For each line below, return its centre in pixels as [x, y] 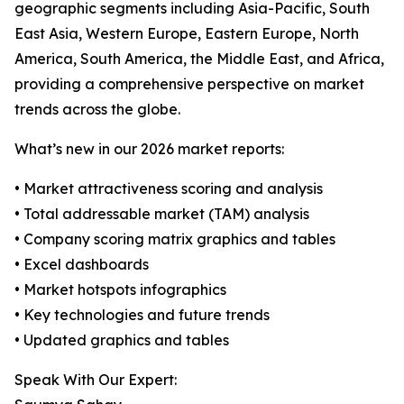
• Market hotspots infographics [120, 290]
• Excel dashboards [82, 265]
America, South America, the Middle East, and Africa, [199, 59]
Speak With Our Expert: [96, 380]
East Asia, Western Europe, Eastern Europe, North [187, 34]
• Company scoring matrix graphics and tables [175, 239]
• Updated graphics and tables [122, 340]
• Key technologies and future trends [142, 315]
